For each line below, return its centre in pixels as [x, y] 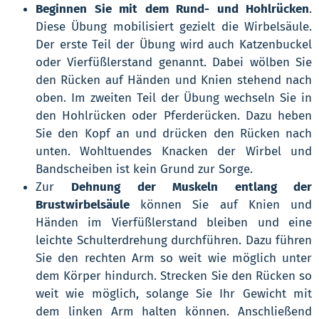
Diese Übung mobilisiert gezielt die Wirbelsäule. [174, 27]
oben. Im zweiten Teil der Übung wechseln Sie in [174, 98]
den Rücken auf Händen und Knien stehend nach [174, 80]
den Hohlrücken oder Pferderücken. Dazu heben [174, 116]
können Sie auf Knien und [221, 205]
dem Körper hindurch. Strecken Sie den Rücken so [174, 276]
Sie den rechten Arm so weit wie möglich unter [174, 258]
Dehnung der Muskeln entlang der [192, 187]
